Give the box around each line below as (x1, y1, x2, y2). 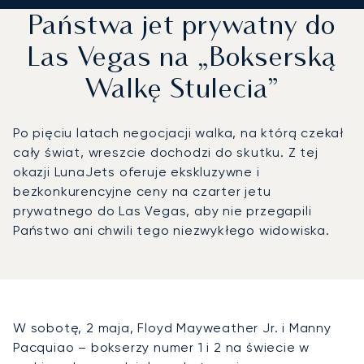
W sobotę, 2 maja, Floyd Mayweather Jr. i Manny (13, 319, 331, 336)
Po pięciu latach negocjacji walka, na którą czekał (13, 124, 344, 141)
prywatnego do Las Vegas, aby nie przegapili (13, 202, 312, 219)
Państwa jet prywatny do (28, 14, 336, 41)
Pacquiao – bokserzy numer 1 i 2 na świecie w (13, 339, 310, 355)
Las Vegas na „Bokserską (27, 45, 337, 72)
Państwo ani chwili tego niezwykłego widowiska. (13, 222, 330, 238)
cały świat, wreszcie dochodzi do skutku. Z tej (13, 144, 318, 160)
